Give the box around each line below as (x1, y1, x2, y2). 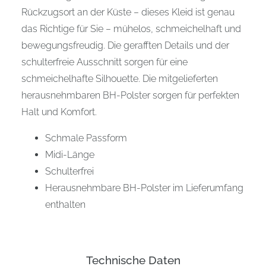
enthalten (45, 198, 85, 210)
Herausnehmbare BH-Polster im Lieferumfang (45, 182, 243, 194)
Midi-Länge (45, 148, 94, 160)
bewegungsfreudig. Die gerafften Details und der (21, 39, 229, 51)
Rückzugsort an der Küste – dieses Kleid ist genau (21, 6, 235, 18)
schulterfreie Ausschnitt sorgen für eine (21, 56, 188, 68)
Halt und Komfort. (21, 106, 97, 118)
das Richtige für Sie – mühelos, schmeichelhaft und (21, 23, 241, 34)
